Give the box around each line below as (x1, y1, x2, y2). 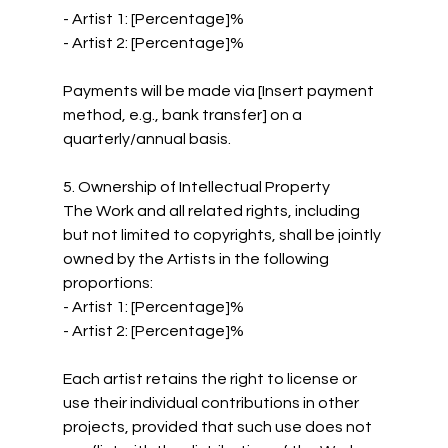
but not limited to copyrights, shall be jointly (62, 226, 384, 243)
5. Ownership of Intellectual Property (62, 178, 330, 195)
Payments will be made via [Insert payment (62, 82, 377, 99)
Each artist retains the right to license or (62, 370, 360, 387)
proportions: (62, 274, 153, 291)
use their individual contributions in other (62, 394, 362, 411)
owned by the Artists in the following (62, 250, 332, 267)
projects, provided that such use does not (62, 418, 375, 435)
